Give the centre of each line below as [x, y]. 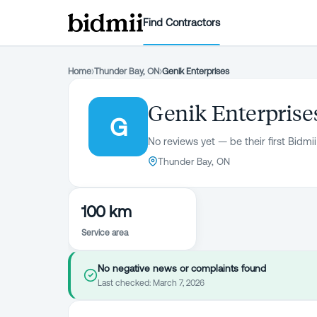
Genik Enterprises [196, 71]
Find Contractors [182, 22]
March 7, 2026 [179, 283]
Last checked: [125, 283]
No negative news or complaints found [182, 268]
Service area [105, 233]
